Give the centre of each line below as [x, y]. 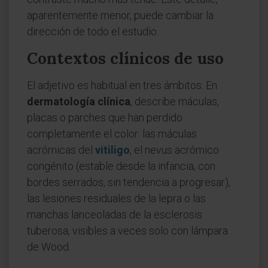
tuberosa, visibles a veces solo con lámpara [127, 231]
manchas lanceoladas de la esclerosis [115, 214]
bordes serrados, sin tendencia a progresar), [129, 182]
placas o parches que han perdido [105, 118]
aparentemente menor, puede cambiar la [120, 15]
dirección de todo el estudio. [93, 31]
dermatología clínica [79, 101]
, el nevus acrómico [174, 150]
